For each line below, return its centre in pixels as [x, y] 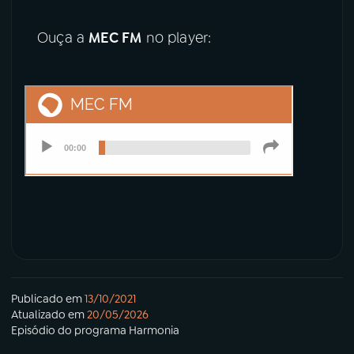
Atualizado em [48, 315]
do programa [92, 331]
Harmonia [154, 331]
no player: [177, 38]
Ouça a [63, 38]
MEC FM [115, 38]
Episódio [33, 331]
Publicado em [47, 299]
